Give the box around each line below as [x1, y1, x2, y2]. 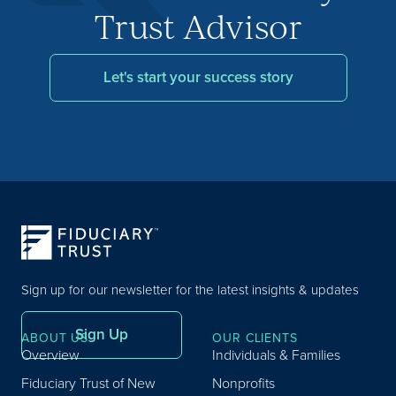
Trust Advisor [94, 5, 302, 47]
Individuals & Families [212, 344, 340, 365]
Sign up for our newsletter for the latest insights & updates [21, 280, 359, 301]
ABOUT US [21, 328, 89, 347]
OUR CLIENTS [212, 328, 298, 347]
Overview [21, 344, 80, 365]
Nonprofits [212, 372, 275, 393]
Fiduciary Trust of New [21, 372, 156, 393]
